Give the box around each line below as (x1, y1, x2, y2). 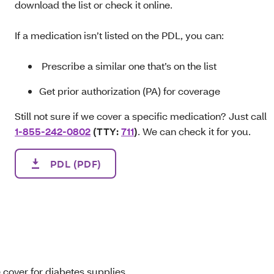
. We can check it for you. (138, 125, 254, 138)
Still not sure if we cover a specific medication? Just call (15, 109, 267, 122)
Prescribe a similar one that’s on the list (39, 59, 219, 72)
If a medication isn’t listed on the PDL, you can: (15, 29, 224, 42)
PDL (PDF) (50, 157, 102, 170)
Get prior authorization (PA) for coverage (39, 84, 220, 97)
